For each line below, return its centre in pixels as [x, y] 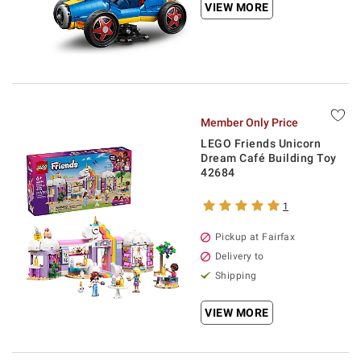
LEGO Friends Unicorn [261, 143]
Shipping [236, 276]
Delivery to [240, 256]
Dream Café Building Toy [269, 158]
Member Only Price [249, 122]
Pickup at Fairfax [255, 237]
